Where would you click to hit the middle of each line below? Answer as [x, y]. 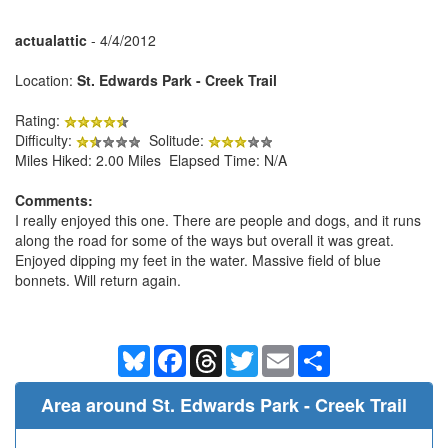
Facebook [217, 352]
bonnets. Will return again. [98, 279]
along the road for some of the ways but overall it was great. [204, 239]
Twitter [279, 352]
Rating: [39, 119]
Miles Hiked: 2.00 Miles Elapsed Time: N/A [151, 159]
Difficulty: [45, 139]
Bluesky [174, 352]
